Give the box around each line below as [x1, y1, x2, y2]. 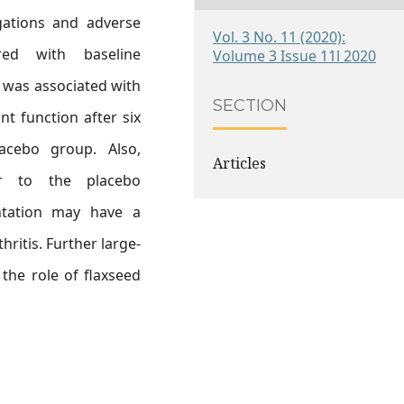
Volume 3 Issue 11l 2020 [213, 45, 376, 66]
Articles [213, 152, 266, 173]
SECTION [213, 95, 287, 115]
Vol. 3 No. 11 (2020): [213, 26, 345, 47]
